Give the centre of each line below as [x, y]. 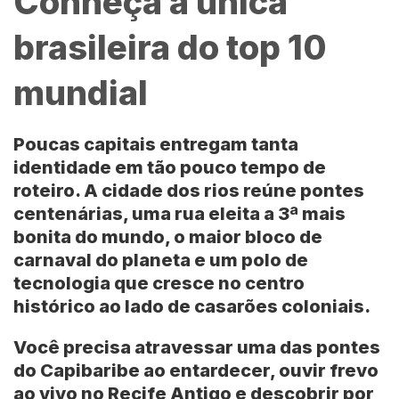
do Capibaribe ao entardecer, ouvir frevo [196, 371]
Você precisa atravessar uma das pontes [197, 348]
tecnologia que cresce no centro [159, 284]
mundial [81, 93]
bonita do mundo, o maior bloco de [168, 237]
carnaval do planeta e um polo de [161, 261]
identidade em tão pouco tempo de [170, 168]
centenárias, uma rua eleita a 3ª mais [179, 214]
